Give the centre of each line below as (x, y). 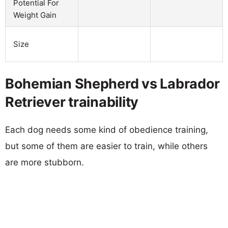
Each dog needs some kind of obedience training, (107, 130)
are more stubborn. (45, 162)
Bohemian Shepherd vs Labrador (113, 83)
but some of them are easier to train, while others (106, 146)
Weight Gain (35, 15)
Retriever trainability (72, 102)
